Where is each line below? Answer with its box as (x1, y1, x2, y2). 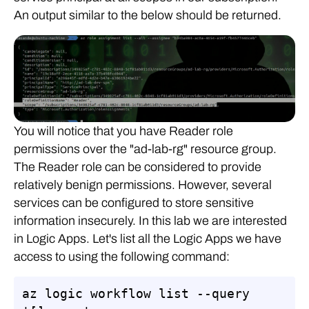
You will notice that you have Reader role (14, 124, 233, 139)
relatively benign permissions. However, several (14, 178, 272, 192)
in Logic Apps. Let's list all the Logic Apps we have (14, 232, 281, 246)
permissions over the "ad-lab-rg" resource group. (14, 142, 277, 157)
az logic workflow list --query (22, 286, 257, 301)
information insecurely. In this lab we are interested (14, 214, 287, 228)
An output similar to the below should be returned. (14, 8, 281, 22)
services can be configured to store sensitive (14, 196, 254, 210)
